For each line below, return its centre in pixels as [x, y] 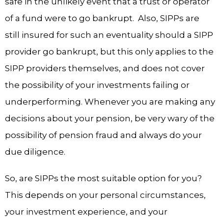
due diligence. [35, 152]
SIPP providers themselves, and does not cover [105, 68]
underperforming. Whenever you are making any [110, 102]
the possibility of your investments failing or [97, 85]
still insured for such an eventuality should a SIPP [109, 35]
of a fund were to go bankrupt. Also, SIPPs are [102, 18]
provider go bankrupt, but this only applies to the [109, 52]
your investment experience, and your [86, 212]
